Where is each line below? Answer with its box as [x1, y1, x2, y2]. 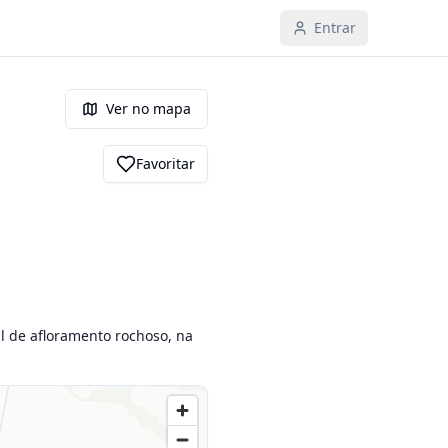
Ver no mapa [106, 99, 191, 118]
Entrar [314, 18, 356, 37]
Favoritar [136, 154, 195, 173]
